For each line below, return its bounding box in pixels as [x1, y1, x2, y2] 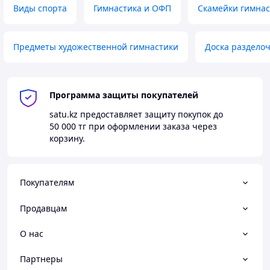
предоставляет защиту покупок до [78, 108, 223, 120]
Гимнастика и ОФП [93, 2, 171, 14]
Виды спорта [13, 2, 67, 14]
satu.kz [49, 108, 78, 120]
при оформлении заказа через [86, 121, 217, 132]
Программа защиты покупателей [49, 89, 198, 101]
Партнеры [20, 253, 63, 265]
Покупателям [20, 177, 74, 189]
